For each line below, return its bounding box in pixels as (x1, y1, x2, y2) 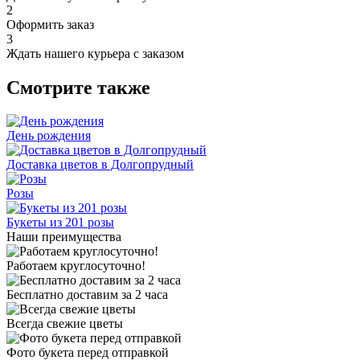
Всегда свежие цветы (6, 317, 123, 331)
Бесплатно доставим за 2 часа (6, 288, 168, 302)
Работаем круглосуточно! (6, 259, 145, 273)
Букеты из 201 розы (6, 215, 114, 230)
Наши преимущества (6, 230, 121, 244)
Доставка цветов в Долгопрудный (6, 157, 194, 172)
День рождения (6, 129, 91, 143)
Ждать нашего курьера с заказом (6, 46, 184, 60)
